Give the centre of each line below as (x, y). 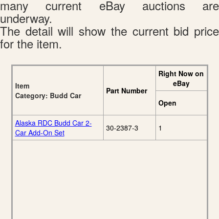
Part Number (126, 91)
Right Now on (181, 74)
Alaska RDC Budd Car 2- (53, 123)
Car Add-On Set (40, 133)
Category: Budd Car (48, 96)
